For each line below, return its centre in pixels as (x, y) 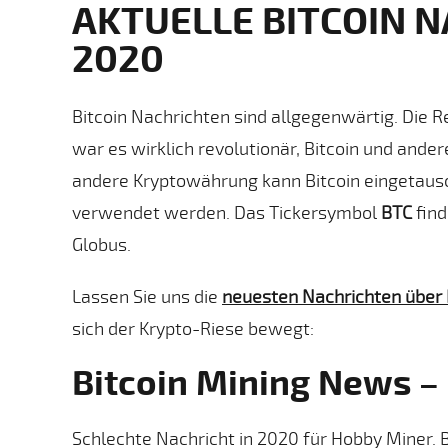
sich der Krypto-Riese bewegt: (193, 327)
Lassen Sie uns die (147, 295)
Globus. (101, 243)
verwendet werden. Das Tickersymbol (226, 211)
